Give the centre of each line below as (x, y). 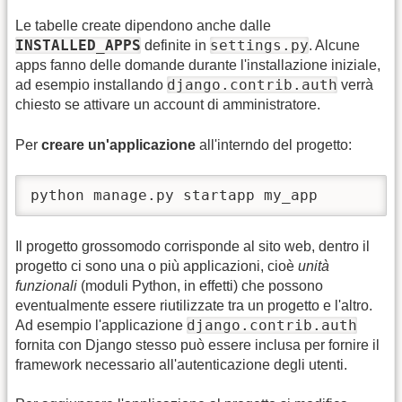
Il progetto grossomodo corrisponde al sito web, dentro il (192, 246)
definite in (175, 46)
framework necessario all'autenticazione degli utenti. (181, 364)
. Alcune (334, 46)
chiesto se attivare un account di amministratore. (168, 105)
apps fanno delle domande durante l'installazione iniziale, (198, 66)
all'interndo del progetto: (274, 144)
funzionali (46, 285)
